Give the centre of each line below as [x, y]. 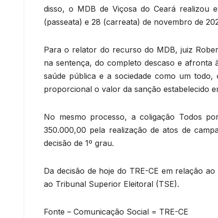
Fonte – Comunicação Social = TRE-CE [116, 212]
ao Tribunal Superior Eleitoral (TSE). [111, 184]
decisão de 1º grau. [79, 143]
